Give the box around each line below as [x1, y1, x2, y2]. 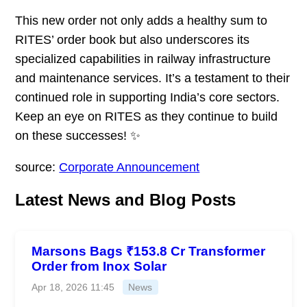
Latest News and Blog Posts [15, 190, 236, 209]
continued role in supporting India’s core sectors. [15, 90, 280, 104]
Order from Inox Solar [32, 258, 167, 273]
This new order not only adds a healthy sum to [15, 13, 268, 27]
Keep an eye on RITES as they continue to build [15, 109, 278, 123]
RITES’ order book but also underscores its [15, 32, 250, 47]
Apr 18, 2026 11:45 [32, 281, 115, 293]
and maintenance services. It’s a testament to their [15, 71, 291, 85]
